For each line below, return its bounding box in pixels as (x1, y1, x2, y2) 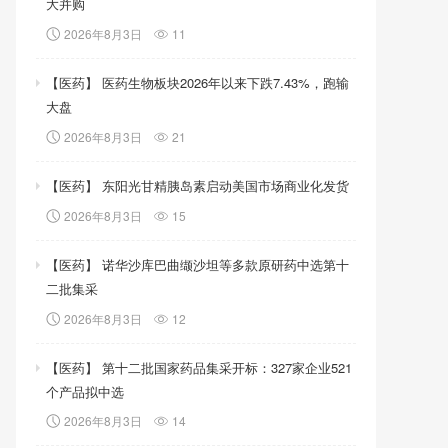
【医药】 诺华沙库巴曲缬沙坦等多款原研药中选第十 (46, 254, 349, 274)
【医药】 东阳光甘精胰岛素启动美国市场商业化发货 (46, 175, 349, 195)
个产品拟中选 (46, 381, 124, 401)
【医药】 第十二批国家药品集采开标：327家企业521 (46, 357, 352, 377)
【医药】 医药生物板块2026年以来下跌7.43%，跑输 (46, 72, 349, 92)
